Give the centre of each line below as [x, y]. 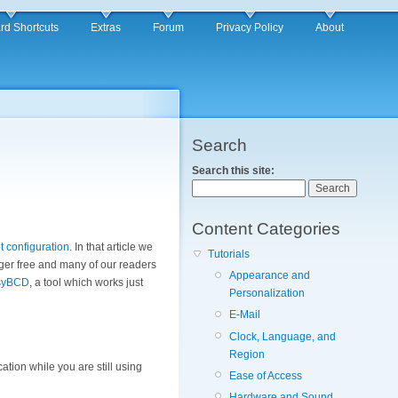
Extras [106, 28]
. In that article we [111, 247]
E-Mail [245, 315]
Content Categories [266, 229]
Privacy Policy [250, 28]
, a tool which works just [86, 283]
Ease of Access [266, 375]
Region [247, 354]
